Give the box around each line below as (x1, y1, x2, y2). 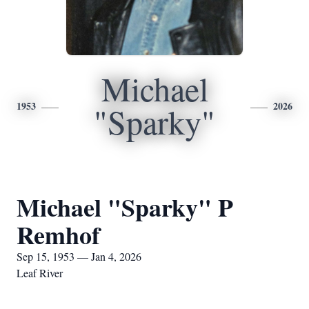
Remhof (17, 217, 100, 252)
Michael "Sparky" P (17, 189, 233, 225)
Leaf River (17, 266, 63, 280)
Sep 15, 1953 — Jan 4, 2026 (17, 249, 141, 263)
